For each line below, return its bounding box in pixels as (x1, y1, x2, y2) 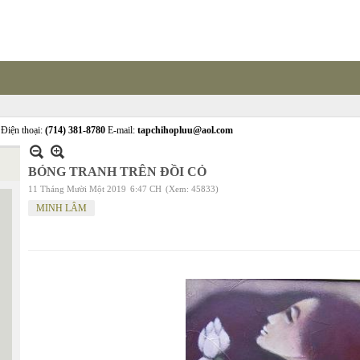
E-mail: (105, 125, 137, 136)
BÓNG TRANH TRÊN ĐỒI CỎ (28, 165, 207, 178)
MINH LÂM (36, 202, 87, 214)
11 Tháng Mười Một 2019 (28, 184, 126, 194)
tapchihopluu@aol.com (137, 125, 233, 136)
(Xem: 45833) (166, 184, 219, 194)
